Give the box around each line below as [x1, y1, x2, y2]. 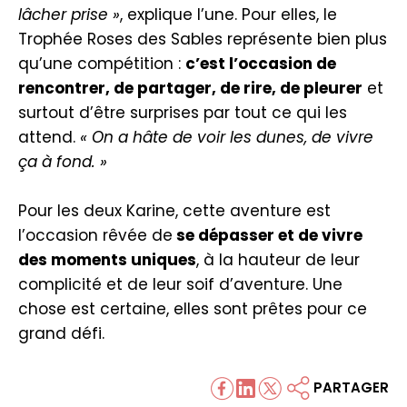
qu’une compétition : [18, 53, 185, 74]
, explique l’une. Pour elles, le [120, 4, 337, 25]
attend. [18, 126, 75, 148]
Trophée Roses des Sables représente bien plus [18, 28, 387, 50]
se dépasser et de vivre [173, 224, 362, 246]
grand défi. [18, 323, 104, 344]
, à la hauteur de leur [196, 249, 360, 271]
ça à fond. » [18, 151, 107, 173]
